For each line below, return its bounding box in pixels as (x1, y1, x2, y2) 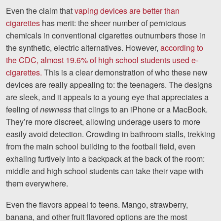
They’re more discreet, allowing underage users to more (6, 115, 200, 127)
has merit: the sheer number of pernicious (40, 17, 186, 29)
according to (160, 41, 203, 53)
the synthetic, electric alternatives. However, (6, 41, 160, 53)
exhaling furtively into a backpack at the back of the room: (6, 152, 205, 164)
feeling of (6, 103, 40, 115)
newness (40, 103, 74, 115)
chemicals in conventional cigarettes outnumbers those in (6, 29, 206, 41)
